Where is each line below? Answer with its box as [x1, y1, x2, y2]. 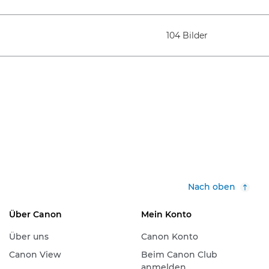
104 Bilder [166, 29, 208, 41]
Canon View [8, 249, 61, 260]
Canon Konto [141, 231, 198, 242]
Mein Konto [141, 209, 192, 220]
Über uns [8, 231, 49, 242]
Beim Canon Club [141, 249, 217, 260]
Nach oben [188, 181, 235, 192]
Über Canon [8, 209, 62, 220]
